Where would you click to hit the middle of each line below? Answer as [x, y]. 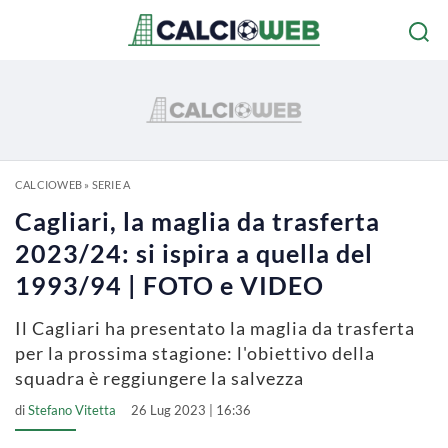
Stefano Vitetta [72, 410]
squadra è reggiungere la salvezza [159, 378]
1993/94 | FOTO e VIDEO [169, 285]
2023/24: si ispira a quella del [194, 253]
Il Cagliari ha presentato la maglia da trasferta [215, 328]
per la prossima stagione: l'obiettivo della [195, 353]
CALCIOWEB [48, 184]
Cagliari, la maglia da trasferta [197, 221]
